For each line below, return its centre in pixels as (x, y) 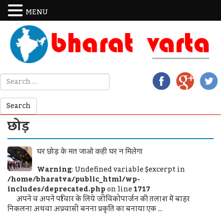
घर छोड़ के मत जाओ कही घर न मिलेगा (90, 150)
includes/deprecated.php (56, 189)
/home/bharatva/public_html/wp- (74, 179)
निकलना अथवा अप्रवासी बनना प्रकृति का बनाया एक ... (85, 209)
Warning (55, 169)
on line (120, 189)
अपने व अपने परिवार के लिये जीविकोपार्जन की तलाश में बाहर (99, 199)
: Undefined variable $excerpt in (129, 169)
